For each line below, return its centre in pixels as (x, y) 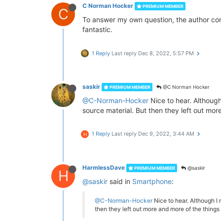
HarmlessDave (104, 167)
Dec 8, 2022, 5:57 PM (166, 53)
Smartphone (152, 181)
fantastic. (97, 29)
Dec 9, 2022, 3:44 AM (166, 134)
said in (120, 181)
